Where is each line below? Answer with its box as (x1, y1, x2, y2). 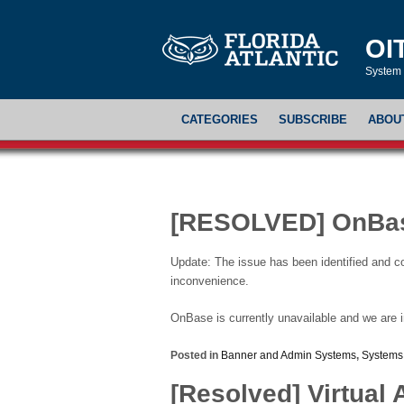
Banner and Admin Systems (221, 349, 356, 363)
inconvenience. (170, 275, 249, 289)
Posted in (170, 349, 221, 363)
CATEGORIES (180, 113, 258, 126)
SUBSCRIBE (279, 113, 348, 126)
